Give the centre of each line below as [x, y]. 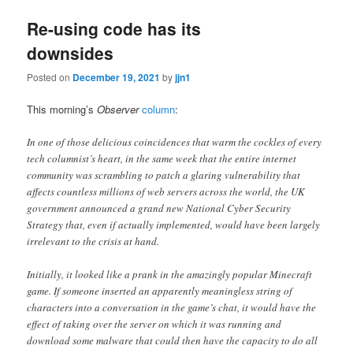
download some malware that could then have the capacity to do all [173, 341]
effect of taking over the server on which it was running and [154, 324]
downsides [71, 52]
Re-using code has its [114, 28]
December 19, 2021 [117, 77]
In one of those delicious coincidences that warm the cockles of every [175, 142]
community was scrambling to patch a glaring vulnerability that [164, 175]
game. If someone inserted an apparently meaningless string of [160, 291]
